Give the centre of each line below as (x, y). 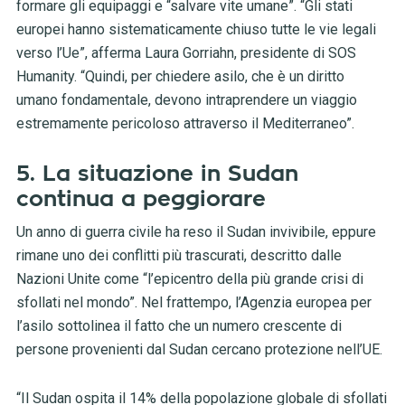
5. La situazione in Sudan (157, 174)
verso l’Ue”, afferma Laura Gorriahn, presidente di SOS (186, 53)
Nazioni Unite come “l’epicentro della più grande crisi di (189, 279)
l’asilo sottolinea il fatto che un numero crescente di (179, 326)
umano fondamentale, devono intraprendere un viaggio (186, 100)
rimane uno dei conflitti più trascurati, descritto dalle (179, 256)
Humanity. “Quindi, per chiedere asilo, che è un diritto (180, 77)
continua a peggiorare (141, 199)
